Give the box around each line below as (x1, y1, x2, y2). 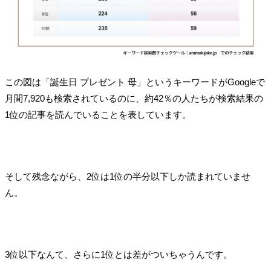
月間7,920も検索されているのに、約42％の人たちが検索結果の (4, 93, 263, 104)
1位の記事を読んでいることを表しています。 (4, 109, 191, 120)
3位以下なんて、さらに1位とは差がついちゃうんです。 (4, 249, 232, 260)
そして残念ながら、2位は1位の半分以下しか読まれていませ (4, 171, 250, 182)
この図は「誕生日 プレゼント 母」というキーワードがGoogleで (4, 77, 265, 88)
